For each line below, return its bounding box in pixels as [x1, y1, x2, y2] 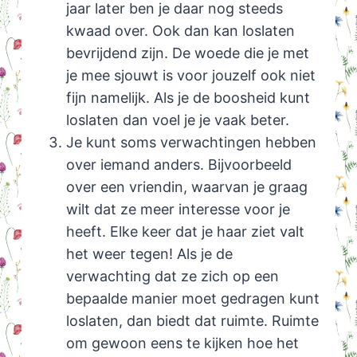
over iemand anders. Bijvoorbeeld [65, 156, 292, 174]
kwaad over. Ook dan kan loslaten [65, 22, 295, 40]
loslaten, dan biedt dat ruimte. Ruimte [65, 312, 319, 330]
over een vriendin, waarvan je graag [65, 178, 308, 196]
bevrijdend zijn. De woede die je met [65, 45, 309, 62]
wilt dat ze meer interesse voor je [65, 201, 290, 218]
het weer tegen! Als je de [65, 245, 233, 263]
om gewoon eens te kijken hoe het [65, 335, 299, 352]
